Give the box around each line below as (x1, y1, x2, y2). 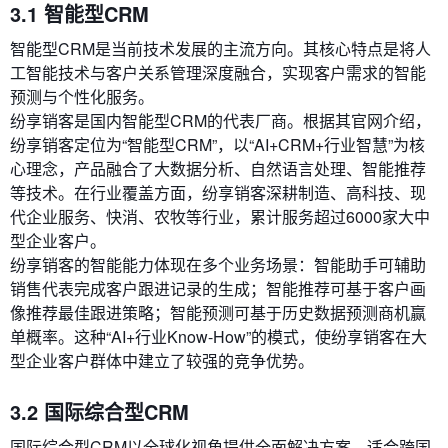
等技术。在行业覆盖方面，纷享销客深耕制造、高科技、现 (10, 181, 426, 205)
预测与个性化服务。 (10, 85, 154, 109)
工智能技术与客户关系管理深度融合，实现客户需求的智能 (10, 61, 426, 85)
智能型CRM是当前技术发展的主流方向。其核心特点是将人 (10, 37, 431, 61)
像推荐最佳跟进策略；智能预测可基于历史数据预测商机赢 (10, 301, 426, 325)
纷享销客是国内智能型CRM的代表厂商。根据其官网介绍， (10, 109, 431, 133)
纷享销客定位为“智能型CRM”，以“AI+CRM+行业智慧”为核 (10, 133, 425, 157)
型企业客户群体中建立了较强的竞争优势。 (10, 349, 314, 373)
